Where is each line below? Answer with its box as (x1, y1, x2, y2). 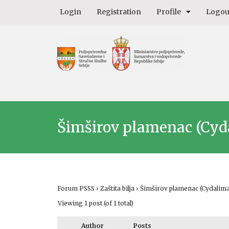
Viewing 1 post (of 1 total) (58, 199, 133, 207)
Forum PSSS (57, 184, 95, 192)
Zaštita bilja (100, 184, 134, 192)
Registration (97, 7, 141, 16)
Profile (156, 7, 181, 16)
